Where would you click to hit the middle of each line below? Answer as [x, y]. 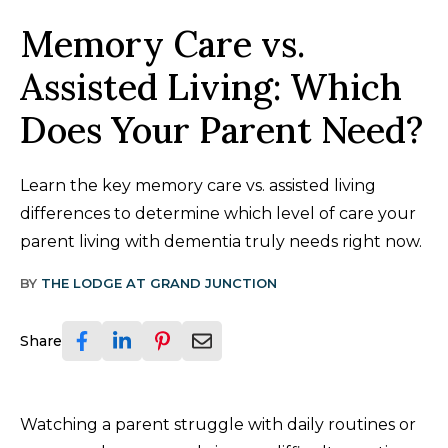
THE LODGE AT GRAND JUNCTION [159, 283]
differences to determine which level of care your [218, 214]
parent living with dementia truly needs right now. [221, 242]
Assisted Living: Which [211, 87]
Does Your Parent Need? [221, 130]
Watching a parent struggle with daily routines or [218, 425]
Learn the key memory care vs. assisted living [198, 186]
